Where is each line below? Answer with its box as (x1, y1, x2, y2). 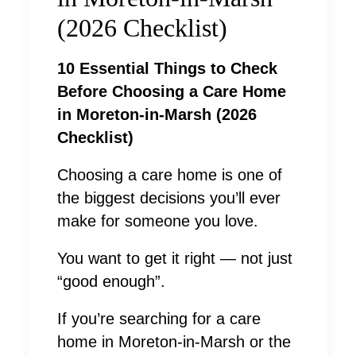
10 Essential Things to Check (57, 60, 277, 78)
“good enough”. (57, 273, 165, 291)
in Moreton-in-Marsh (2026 (57, 106, 257, 124)
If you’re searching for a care (57, 310, 261, 328)
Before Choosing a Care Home (57, 83, 286, 101)
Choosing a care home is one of (57, 166, 282, 184)
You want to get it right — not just (57, 250, 292, 268)
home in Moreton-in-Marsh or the (57, 333, 291, 351)
